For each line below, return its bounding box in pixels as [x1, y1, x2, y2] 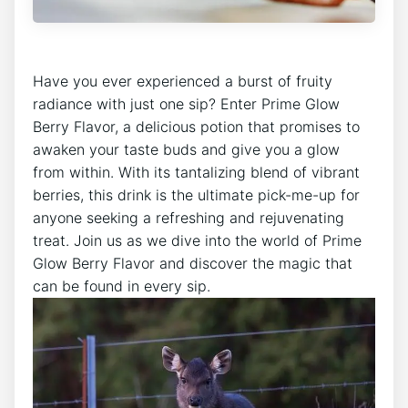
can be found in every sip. [33, 277, 210, 296]
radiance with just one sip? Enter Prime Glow [33, 95, 340, 114]
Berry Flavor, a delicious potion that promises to [33, 117, 360, 137]
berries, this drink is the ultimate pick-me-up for [33, 186, 360, 205]
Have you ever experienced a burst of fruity [33, 72, 332, 91]
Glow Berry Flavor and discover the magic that [33, 254, 352, 273]
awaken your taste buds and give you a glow [33, 140, 340, 159]
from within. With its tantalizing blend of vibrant [33, 163, 360, 182]
